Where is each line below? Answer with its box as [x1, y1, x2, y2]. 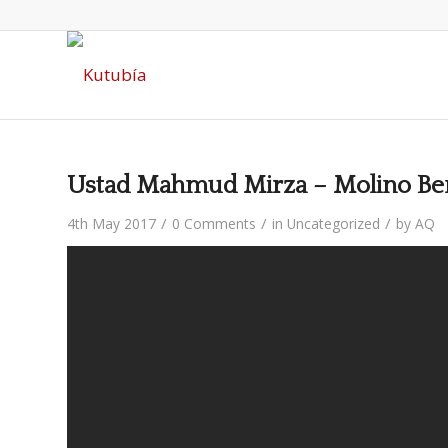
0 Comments [172, 214, 256, 233]
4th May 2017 [67, 214, 156, 233]
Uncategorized [287, 214, 380, 233]
